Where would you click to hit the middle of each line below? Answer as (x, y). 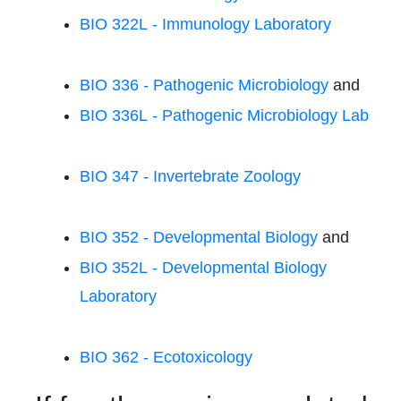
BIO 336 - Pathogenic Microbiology (204, 85)
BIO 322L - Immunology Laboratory (205, 24)
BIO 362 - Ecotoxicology (166, 357)
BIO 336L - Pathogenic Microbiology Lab (224, 115)
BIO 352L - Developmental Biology (203, 268)
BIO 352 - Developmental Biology (199, 237)
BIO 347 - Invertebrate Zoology (190, 176)
